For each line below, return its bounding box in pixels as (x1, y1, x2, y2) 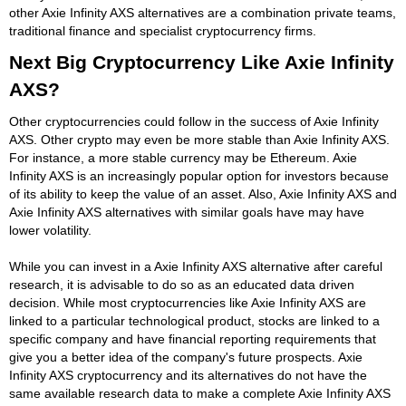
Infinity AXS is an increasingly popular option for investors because (9, 168, 389, 183)
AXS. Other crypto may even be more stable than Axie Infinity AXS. (9, 131, 390, 147)
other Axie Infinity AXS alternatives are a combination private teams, (9, 5, 396, 20)
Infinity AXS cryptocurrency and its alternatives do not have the (9, 367, 367, 382)
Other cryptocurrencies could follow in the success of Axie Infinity (9, 113, 379, 129)
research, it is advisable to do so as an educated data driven (9, 276, 354, 292)
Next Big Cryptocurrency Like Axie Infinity (9, 51, 394, 72)
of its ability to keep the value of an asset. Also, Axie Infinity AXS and (9, 186, 397, 201)
